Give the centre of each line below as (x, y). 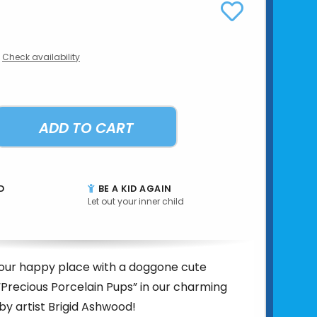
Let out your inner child (136, 201)
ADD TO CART (86, 128)
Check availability (41, 57)
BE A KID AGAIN (134, 188)
